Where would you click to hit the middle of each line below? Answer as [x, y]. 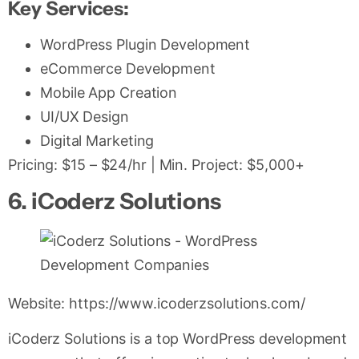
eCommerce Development [128, 68]
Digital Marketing [97, 140]
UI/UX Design [85, 116]
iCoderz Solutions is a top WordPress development [178, 339]
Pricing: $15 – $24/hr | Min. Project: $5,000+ [156, 164]
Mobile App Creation [109, 92]
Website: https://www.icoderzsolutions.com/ [157, 303]
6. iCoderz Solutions [115, 201]
